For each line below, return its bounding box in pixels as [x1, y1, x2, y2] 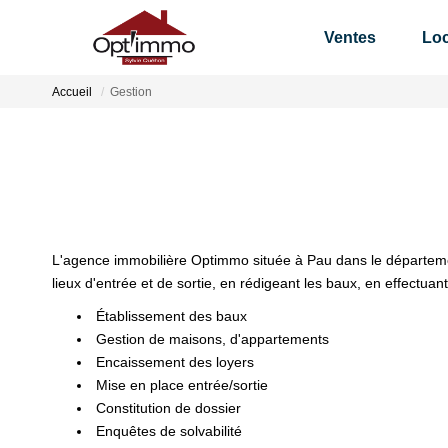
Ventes [324, 29, 376, 46]
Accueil [52, 85, 92, 100]
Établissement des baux [92, 308, 247, 324]
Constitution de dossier [92, 400, 241, 416]
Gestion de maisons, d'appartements [92, 331, 329, 347]
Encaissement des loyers [92, 354, 254, 370]
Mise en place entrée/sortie [92, 377, 268, 393]
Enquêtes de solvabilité [92, 423, 242, 439]
